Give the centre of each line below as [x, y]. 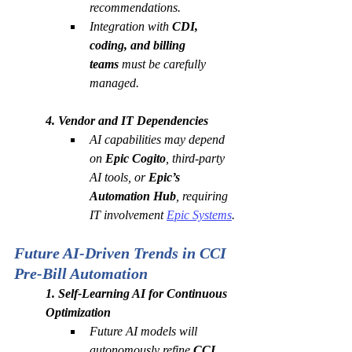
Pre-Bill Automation [81, 273]
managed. [114, 83]
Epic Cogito [136, 158]
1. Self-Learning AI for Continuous [138, 293]
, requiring [203, 196]
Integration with [131, 26]
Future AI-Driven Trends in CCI [122, 253]
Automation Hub [133, 196]
